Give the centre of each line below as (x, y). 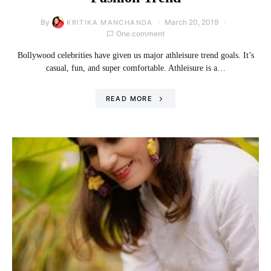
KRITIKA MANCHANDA (110, 22)
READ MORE (129, 98)
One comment (140, 33)
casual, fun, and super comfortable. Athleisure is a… (135, 68)
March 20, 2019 (191, 22)
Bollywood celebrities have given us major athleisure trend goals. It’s (135, 55)
